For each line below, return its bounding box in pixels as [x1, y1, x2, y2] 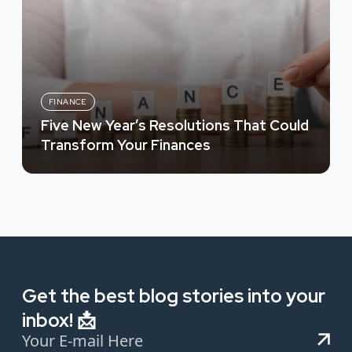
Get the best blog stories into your [22, 284, 325, 309]
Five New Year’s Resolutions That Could [41, 116, 309, 135]
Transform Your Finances [41, 136, 211, 155]
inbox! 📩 [22, 308, 96, 333]
